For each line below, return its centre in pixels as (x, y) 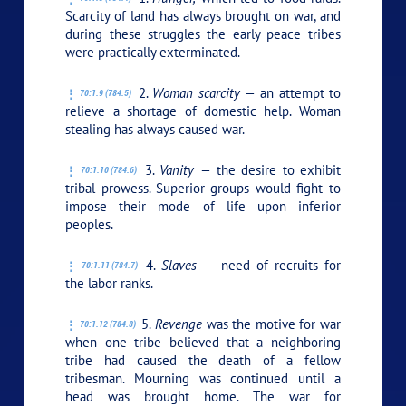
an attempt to (298, 92)
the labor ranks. (110, 283)
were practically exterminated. (153, 52)
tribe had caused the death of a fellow (203, 360)
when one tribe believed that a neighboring (203, 342)
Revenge (178, 324)
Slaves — (188, 265)
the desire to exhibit (275, 169)
